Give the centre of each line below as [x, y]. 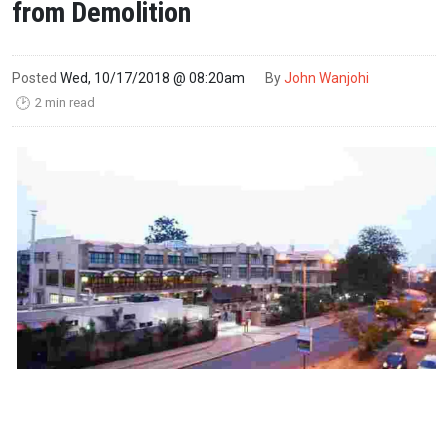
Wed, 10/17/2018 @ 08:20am [152, 77]
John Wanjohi [326, 77]
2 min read [63, 102]
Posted [34, 77]
